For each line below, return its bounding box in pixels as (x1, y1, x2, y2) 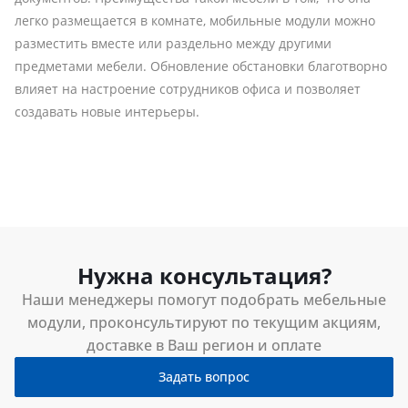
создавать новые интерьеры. (15, 102, 199, 120)
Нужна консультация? (76, 260, 331, 291)
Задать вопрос (158, 368, 250, 386)
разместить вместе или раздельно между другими (15, 34, 331, 52)
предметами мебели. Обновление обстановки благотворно (15, 56, 387, 75)
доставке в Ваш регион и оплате (87, 334, 321, 355)
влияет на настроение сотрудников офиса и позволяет (15, 79, 361, 97)
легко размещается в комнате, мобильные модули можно (15, 11, 375, 29)
